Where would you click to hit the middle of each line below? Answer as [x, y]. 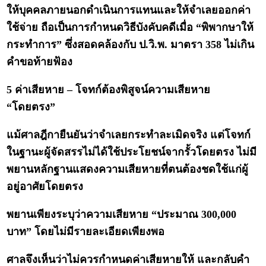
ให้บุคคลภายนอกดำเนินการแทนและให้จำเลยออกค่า [129, 10]
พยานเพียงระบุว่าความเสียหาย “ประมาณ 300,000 [122, 215]
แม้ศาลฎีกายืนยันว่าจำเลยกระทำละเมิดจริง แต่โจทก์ [129, 135]
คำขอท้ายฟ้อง [40, 62]
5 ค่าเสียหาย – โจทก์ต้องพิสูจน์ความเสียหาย [109, 90]
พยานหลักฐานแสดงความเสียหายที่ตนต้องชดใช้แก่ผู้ [128, 170]
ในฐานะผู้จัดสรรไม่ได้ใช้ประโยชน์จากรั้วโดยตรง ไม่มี [132, 152]
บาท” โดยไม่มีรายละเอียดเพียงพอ [86, 232]
